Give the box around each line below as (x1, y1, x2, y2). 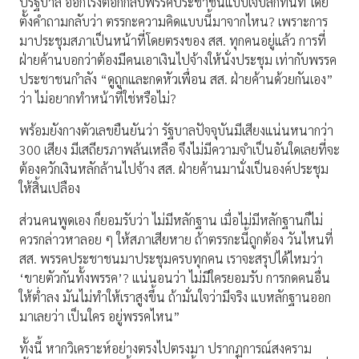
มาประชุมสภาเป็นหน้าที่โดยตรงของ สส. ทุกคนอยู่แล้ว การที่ (19, 32, 326, 50)
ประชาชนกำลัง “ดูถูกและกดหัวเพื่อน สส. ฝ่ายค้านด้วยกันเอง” (19, 71, 333, 88)
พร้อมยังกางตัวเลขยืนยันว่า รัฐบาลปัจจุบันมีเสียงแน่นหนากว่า (19, 122, 333, 139)
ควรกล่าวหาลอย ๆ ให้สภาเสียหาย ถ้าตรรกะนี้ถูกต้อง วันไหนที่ (19, 231, 333, 248)
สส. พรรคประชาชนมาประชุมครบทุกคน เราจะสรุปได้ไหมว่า (19, 250, 323, 268)
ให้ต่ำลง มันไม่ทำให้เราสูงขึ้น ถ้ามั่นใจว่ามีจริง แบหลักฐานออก (19, 288, 331, 306)
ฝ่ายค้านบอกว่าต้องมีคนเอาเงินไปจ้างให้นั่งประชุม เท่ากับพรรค (19, 51, 337, 69)
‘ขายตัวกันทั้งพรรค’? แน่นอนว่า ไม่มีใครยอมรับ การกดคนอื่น (19, 269, 330, 287)
